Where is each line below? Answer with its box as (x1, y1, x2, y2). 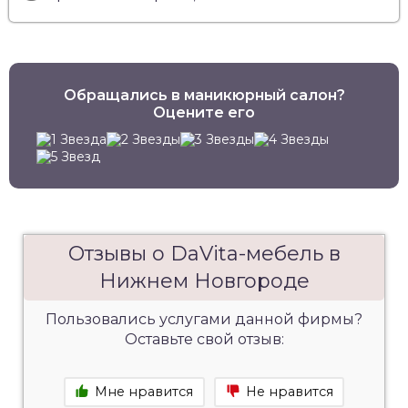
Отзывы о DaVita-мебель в (67, 240, 341, 266)
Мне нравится (95, 383, 194, 401)
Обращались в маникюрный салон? (63, 86, 345, 104)
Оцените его (153, 103, 255, 121)
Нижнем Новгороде (98, 268, 310, 293)
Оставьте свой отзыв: (124, 330, 284, 348)
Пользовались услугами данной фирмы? (46, 310, 362, 328)
